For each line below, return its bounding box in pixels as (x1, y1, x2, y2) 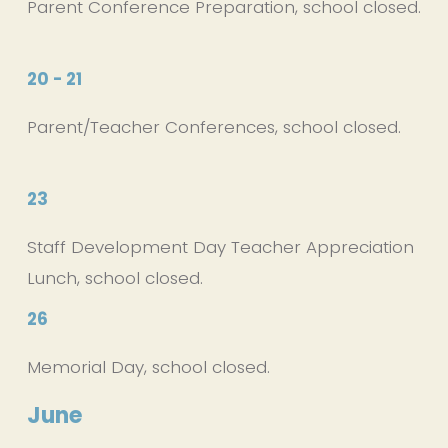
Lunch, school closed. (26, 265, 203, 290)
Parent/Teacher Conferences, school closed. (26, 114, 401, 139)
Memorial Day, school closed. (26, 354, 270, 379)
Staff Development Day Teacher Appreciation (26, 234, 414, 259)
